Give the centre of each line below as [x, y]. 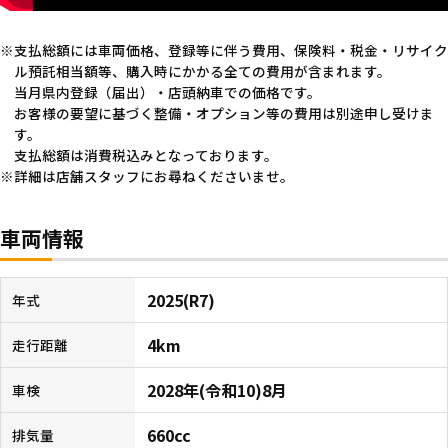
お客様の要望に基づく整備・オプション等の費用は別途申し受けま [223, 112]
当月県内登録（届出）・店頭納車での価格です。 [167, 91]
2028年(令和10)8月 [217, 390]
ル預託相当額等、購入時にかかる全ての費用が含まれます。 [202, 70]
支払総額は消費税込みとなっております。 [145, 154]
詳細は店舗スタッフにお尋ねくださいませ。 [154, 175]
